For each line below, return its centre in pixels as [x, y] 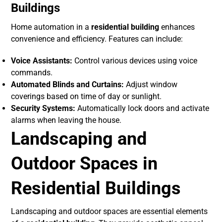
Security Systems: [43, 109]
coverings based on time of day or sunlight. [86, 97]
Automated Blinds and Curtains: [68, 85]
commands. [32, 73]
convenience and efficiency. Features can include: [97, 39]
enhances [177, 27]
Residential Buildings [96, 189]
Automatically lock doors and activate [142, 109]
